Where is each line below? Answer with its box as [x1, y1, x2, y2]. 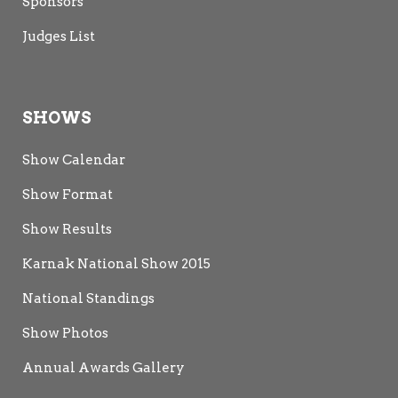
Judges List [22, 28, 95, 44]
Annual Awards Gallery [22, 359, 185, 376]
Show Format [22, 186, 113, 203]
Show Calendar [22, 151, 125, 168]
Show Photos [22, 324, 108, 341]
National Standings [22, 290, 155, 306]
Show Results [22, 220, 112, 237]
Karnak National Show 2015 [22, 255, 211, 272]
